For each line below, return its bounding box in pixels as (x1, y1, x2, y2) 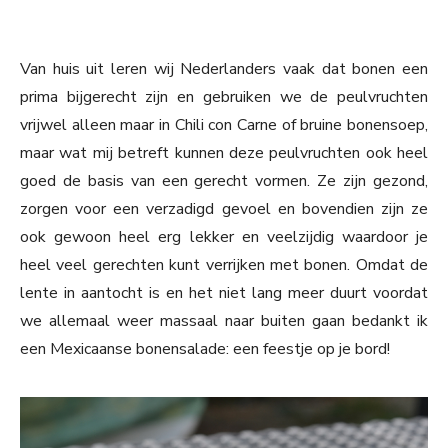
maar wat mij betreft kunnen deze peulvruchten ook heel (20, 142, 428, 165)
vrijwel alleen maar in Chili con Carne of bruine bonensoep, (20, 114, 428, 137)
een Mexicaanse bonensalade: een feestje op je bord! (20, 338, 390, 361)
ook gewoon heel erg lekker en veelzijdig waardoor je (20, 226, 428, 249)
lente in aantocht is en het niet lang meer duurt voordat (20, 282, 428, 305)
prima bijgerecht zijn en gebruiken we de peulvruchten (20, 86, 428, 109)
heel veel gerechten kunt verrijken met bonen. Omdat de (20, 254, 428, 277)
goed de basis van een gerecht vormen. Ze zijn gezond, (20, 170, 428, 193)
